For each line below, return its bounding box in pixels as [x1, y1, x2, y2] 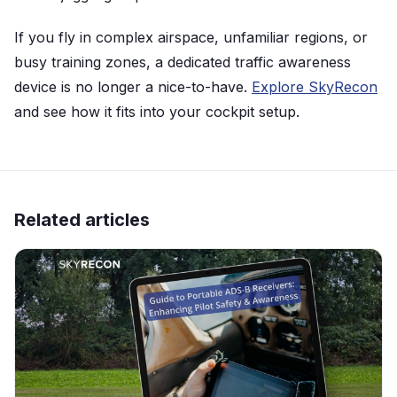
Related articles [14, 209, 150, 231]
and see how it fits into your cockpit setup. [14, 102, 300, 121]
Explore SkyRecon [252, 77, 378, 96]
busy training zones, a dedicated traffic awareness [14, 52, 351, 71]
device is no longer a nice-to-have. [14, 77, 252, 96]
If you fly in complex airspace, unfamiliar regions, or [14, 27, 368, 46]
